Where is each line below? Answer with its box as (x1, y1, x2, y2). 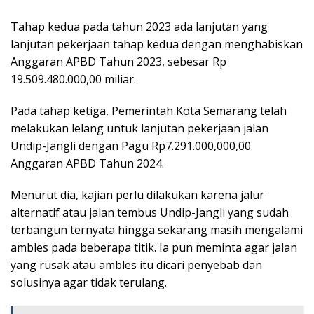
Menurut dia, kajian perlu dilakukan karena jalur (11, 187, 264, 203)
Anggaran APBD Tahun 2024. (11, 156, 164, 171)
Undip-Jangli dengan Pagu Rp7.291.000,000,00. (11, 138, 253, 153)
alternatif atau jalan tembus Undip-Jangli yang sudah (11, 205, 289, 220)
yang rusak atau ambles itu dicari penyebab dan (11, 257, 262, 273)
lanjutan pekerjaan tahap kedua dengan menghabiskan (11, 36, 303, 52)
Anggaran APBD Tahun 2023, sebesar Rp (11, 54, 226, 69)
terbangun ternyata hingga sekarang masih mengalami (11, 222, 303, 238)
